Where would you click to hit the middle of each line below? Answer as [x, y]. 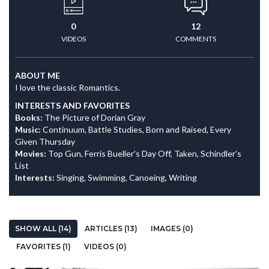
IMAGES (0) [172, 228]
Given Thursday [45, 141]
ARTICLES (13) [111, 228]
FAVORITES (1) [44, 246]
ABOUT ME [38, 75]
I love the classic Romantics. [68, 87]
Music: [29, 129]
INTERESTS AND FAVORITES [72, 105]
